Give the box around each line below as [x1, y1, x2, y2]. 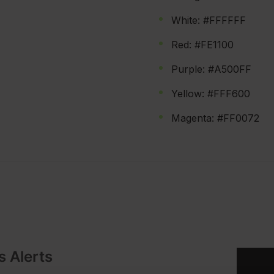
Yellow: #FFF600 [171, 87, 250, 100]
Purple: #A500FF [171, 63, 251, 75]
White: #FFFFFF [171, 14, 246, 26]
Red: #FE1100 [171, 39, 234, 51]
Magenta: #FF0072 [171, 112, 259, 124]
